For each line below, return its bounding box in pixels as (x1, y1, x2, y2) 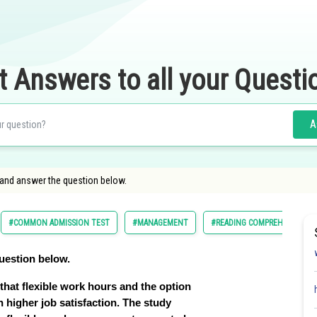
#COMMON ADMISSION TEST (8, 218, 110, 228)
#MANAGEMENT (132, 218, 188, 228)
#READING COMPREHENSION (211, 218, 311, 228)
